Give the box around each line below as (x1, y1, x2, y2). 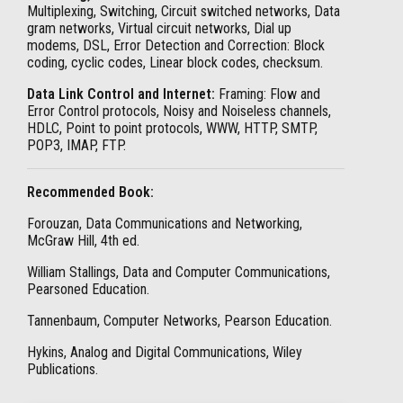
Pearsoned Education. (27, 281, 149, 298)
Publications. (27, 361, 98, 378)
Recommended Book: (27, 184, 154, 201)
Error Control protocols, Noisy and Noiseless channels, (27, 103, 331, 120)
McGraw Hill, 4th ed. (27, 232, 139, 249)
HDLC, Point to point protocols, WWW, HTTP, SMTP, (27, 120, 318, 137)
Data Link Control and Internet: (27, 85, 219, 103)
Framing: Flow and (219, 85, 320, 103)
